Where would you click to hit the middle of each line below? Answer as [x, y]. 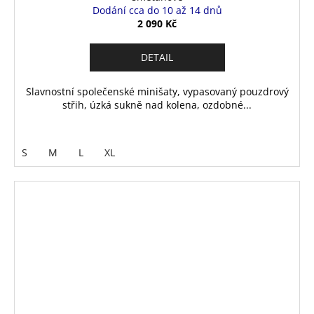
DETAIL [157, 57]
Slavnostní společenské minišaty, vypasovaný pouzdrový [157, 91]
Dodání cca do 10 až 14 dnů [157, 10]
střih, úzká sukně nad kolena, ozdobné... [157, 104]
